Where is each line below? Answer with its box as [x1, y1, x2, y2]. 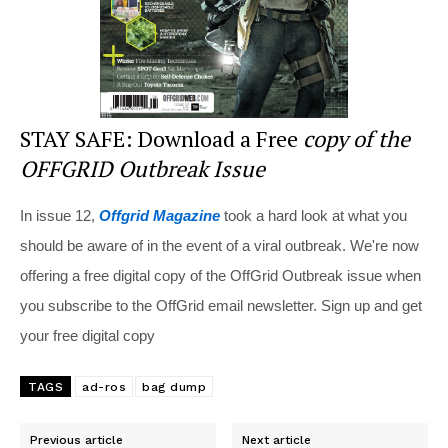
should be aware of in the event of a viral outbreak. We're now [20, 236, 419, 254]
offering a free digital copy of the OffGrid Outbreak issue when [20, 266, 421, 284]
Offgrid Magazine [99, 206, 220, 224]
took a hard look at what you [220, 206, 407, 224]
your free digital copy [20, 326, 155, 344]
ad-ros [82, 379, 126, 394]
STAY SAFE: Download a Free [20, 123, 303, 153]
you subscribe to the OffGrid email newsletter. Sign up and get [20, 296, 422, 314]
